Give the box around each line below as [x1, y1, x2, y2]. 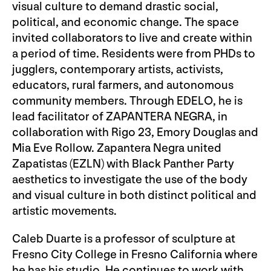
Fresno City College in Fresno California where [12, 247, 258, 263]
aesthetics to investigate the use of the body [12, 172, 247, 188]
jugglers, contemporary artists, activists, [12, 62, 223, 77]
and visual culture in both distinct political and [12, 188, 256, 203]
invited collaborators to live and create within [12, 31, 252, 46]
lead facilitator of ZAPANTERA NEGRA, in [12, 109, 227, 125]
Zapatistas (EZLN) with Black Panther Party [12, 157, 234, 172]
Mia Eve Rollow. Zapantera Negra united [12, 141, 221, 156]
